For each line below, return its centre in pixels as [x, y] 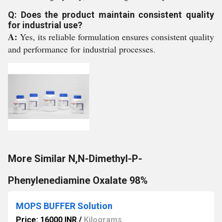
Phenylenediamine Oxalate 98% [78, 180]
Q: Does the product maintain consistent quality [111, 15]
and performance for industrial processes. [82, 49]
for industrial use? [45, 25]
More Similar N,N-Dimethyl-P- [75, 159]
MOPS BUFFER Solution [64, 206]
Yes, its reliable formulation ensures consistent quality [117, 37]
